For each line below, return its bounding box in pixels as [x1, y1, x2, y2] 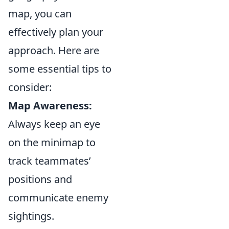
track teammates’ [8, 154, 91, 168]
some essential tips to [8, 62, 111, 76]
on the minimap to [8, 135, 96, 150]
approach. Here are [8, 43, 99, 58]
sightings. [8, 209, 54, 223]
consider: [8, 80, 52, 95]
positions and [8, 172, 72, 187]
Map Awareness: [8, 99, 92, 113]
